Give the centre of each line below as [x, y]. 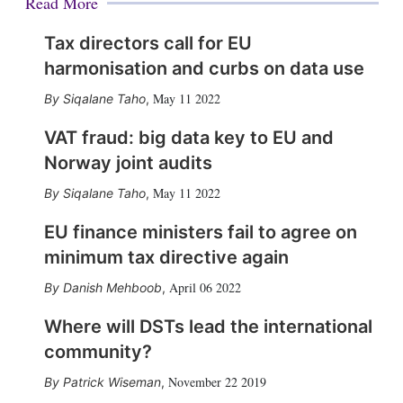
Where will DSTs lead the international [208, 326]
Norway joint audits [128, 162]
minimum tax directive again [166, 257]
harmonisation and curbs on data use [204, 68]
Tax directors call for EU [148, 43]
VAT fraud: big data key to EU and [188, 137]
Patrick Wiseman [112, 381]
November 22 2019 [217, 381]
